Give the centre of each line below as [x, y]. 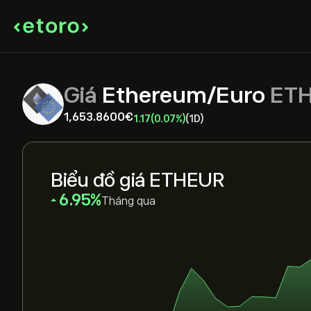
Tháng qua [128, 201]
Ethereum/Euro [184, 95]
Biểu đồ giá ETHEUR [137, 180]
